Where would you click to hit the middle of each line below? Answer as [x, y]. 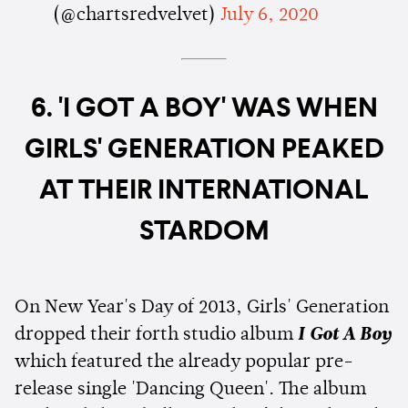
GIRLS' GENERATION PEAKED [204, 151]
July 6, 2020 [269, 16]
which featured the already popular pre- [184, 363]
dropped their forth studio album [156, 336]
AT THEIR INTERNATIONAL [204, 192]
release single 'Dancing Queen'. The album [190, 390]
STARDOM [204, 233]
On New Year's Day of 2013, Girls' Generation [202, 308]
